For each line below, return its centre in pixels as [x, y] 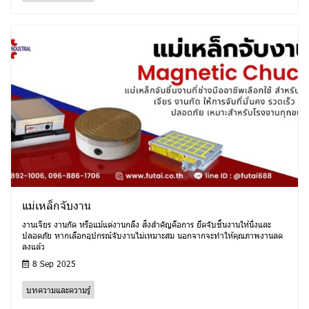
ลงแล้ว [33, 247]
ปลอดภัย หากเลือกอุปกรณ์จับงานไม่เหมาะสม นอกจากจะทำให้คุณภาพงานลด [152, 236]
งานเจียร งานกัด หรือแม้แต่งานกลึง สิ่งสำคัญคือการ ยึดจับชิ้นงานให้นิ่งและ [147, 225]
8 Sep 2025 [53, 264]
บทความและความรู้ [58, 290]
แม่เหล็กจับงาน [57, 206]
